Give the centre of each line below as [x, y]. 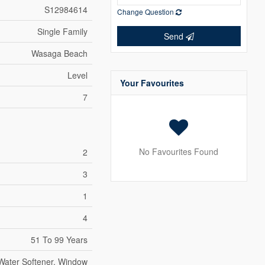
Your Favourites [152, 83]
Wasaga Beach [60, 54]
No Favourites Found [179, 152]
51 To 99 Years [59, 240]
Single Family [63, 32]
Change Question [146, 12]
